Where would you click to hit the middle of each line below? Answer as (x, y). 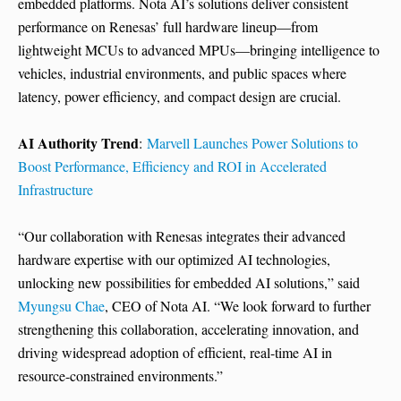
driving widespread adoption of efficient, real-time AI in (175, 353)
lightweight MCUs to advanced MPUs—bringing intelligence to (199, 50)
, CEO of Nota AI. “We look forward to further (238, 306)
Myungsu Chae (61, 306)
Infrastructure (55, 190)
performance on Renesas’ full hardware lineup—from (168, 27)
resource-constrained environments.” (120, 376)
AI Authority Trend (78, 143)
